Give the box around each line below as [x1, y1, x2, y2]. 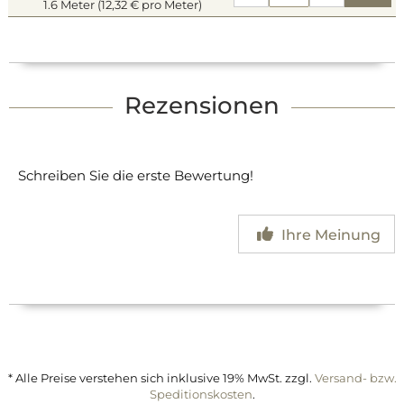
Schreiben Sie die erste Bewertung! [18, 167, 253, 184]
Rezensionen [124, 91, 280, 119]
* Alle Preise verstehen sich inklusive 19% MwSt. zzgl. [7, 371, 315, 385]
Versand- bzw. [314, 371, 397, 385]
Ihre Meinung [278, 226, 381, 243]
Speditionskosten [149, 387, 252, 401]
